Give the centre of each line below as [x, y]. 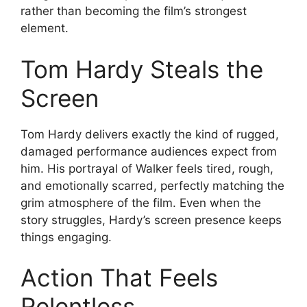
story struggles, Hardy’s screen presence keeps [151, 220]
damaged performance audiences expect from [149, 151]
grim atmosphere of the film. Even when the [141, 202]
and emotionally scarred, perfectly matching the [152, 185]
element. [45, 28]
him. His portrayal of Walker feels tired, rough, [147, 168]
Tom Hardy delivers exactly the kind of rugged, [150, 134]
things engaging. [66, 237]
